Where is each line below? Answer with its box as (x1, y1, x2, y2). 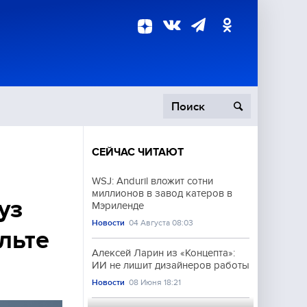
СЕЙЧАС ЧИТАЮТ (92, 146, 184, 158)
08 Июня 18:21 (129, 278, 182, 287)
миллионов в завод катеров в (92, 188, 232, 199)
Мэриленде (92, 200, 144, 211)
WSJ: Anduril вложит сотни (92, 175, 213, 186)
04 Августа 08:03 (129, 218, 194, 228)
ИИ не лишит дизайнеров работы (92, 260, 249, 271)
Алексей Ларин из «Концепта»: (92, 247, 235, 258)
